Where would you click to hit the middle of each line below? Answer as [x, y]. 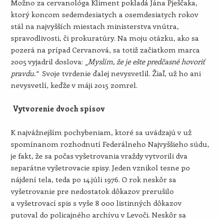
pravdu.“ [26, 73]
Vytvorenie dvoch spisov [59, 109]
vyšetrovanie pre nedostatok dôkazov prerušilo [92, 191]
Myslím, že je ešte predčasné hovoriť [146, 61]
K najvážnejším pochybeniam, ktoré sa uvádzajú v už [101, 132]
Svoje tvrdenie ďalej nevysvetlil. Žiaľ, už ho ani [121, 73]
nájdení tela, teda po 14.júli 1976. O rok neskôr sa [93, 179]
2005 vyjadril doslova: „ [49, 61]
